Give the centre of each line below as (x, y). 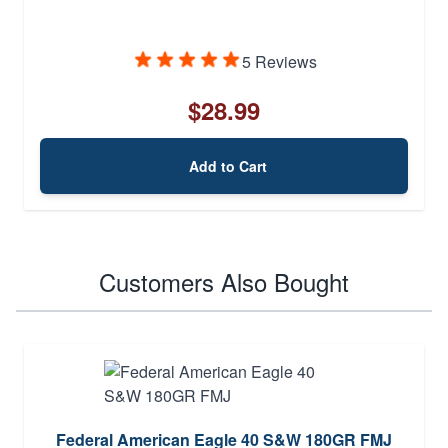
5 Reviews (279, 61)
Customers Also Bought (224, 281)
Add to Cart (228, 165)
